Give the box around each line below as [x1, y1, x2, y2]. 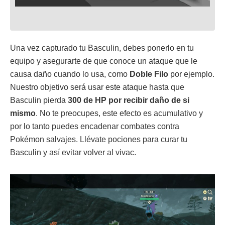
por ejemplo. [168, 69, 214, 78]
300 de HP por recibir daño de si [68, 95, 189, 104]
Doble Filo [130, 69, 168, 78]
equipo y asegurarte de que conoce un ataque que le [10, 56, 197, 65]
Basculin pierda [10, 95, 68, 104]
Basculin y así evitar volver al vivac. [10, 148, 136, 157]
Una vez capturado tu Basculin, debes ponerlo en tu [10, 43, 194, 52]
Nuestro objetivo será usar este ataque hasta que [10, 82, 184, 91]
